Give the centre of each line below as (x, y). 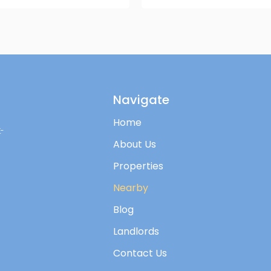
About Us (135, 144)
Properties (139, 166)
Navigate (142, 100)
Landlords (136, 231)
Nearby (131, 188)
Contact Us (140, 253)
